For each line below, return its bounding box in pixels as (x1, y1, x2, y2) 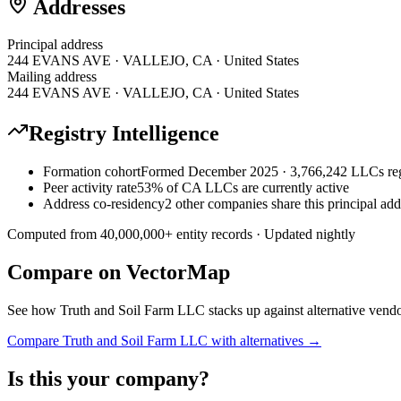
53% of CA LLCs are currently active (137, 180, 349, 196)
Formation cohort (43, 164, 141, 180)
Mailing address (7, 69, 97, 85)
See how (7, 303, 60, 319)
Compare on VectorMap (7, 260, 230, 285)
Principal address (7, 37, 103, 53)
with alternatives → (208, 333, 321, 349)
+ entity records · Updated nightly (165, 226, 355, 243)
